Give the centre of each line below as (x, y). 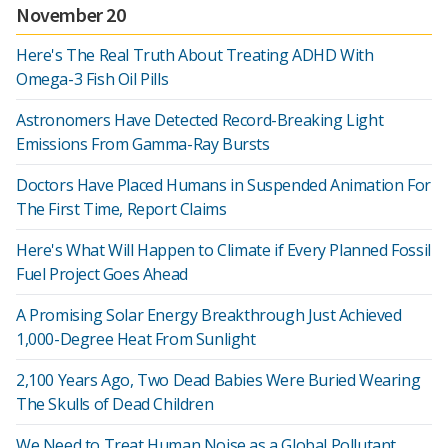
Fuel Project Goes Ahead (102, 274)
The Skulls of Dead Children (115, 404)
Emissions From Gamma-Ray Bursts (143, 144)
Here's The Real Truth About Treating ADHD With (195, 55)
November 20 (71, 14)
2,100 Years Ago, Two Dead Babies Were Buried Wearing (218, 380)
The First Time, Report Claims (121, 209)
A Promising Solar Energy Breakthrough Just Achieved (209, 315)
